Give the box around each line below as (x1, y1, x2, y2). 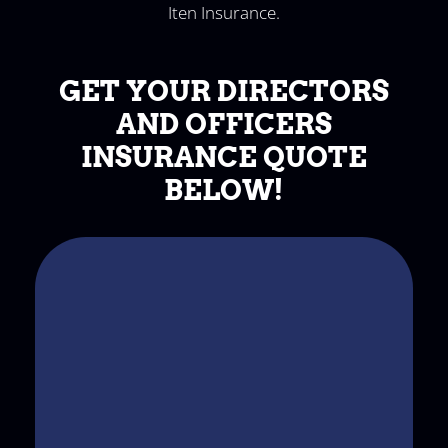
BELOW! (164, 172, 284, 207)
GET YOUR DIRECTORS (59, 73, 389, 108)
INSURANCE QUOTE (81, 139, 367, 174)
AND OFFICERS (116, 106, 332, 141)
